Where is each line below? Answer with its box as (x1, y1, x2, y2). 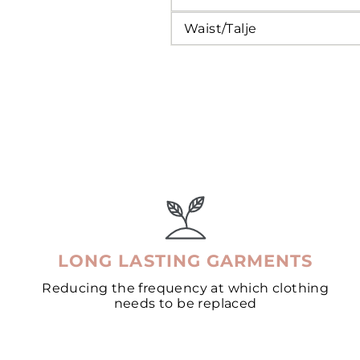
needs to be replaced (113, 295, 257, 311)
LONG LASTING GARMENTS (58, 250, 313, 271)
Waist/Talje (184, 20, 257, 36)
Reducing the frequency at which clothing (42, 280, 329, 296)
